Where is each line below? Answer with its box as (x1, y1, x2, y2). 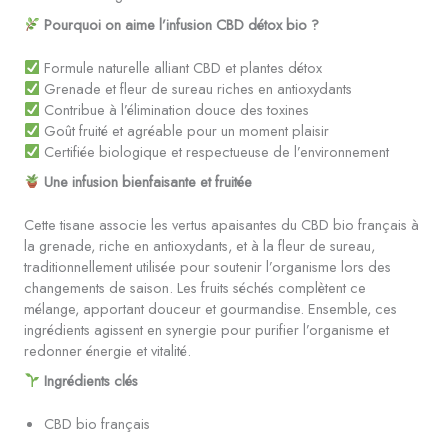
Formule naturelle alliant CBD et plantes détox (40, 56, 323, 78)
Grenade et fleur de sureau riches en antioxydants (40, 77, 353, 99)
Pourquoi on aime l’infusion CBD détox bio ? (44, 14, 320, 36)
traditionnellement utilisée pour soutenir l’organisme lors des (23, 255, 391, 277)
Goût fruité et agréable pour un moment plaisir (40, 119, 330, 141)
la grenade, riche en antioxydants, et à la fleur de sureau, (23, 234, 375, 256)
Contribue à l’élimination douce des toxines (40, 98, 310, 120)
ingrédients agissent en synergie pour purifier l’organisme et (23, 318, 389, 340)
